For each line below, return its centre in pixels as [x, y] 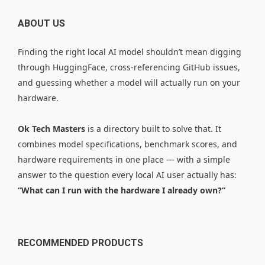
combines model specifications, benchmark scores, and [127, 144]
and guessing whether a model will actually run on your [129, 83]
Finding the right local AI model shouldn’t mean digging [130, 52]
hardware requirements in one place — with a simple [124, 160]
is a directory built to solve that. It [153, 129]
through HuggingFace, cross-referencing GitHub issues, [129, 67]
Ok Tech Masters [51, 129]
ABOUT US [41, 24]
